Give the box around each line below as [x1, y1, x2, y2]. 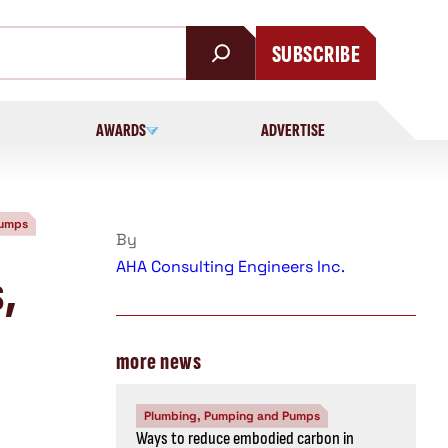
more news [116, 346, 202, 376]
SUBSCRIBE [271, 39, 360, 69]
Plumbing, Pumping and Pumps [144, 407, 320, 424]
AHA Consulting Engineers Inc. [116, 255, 345, 277]
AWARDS [96, 119, 147, 141]
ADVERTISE [261, 119, 326, 141]
